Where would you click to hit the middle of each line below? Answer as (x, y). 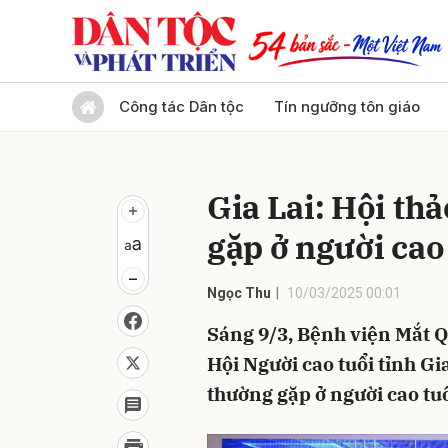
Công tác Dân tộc (181, 106)
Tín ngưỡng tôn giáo (347, 106)
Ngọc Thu (239, 293)
